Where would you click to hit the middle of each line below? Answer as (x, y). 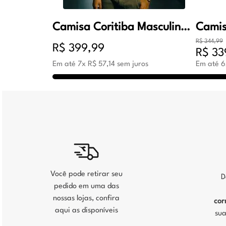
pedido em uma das (86, 187)
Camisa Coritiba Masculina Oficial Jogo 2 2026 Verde (185, 27)
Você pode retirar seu (86, 175)
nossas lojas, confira (86, 199)
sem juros (132, 65)
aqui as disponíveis (86, 211)
